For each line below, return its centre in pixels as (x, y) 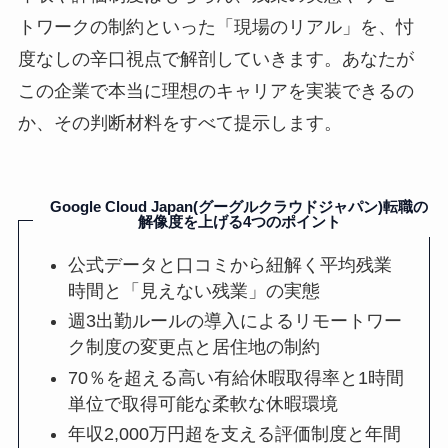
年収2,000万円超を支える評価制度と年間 (235, 434)
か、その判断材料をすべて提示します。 (179, 123)
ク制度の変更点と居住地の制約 (194, 347)
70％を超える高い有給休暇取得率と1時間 (236, 377)
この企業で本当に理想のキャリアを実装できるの (215, 91)
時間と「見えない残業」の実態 (194, 290)
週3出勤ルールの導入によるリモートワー (235, 321)
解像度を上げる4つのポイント (239, 222)
